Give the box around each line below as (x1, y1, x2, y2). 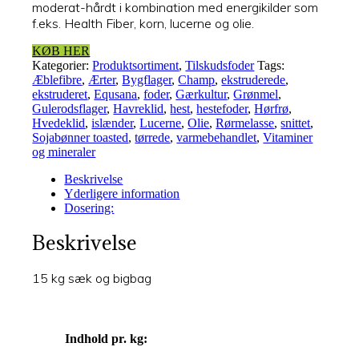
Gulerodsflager (32, 101, 107, 115)
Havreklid (113, 101, 164, 115)
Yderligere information (64, 186, 180, 200)
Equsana (94, 87, 138, 101)
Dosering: (64, 200, 115, 215)
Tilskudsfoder (185, 58, 255, 72)
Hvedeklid (32, 115, 86, 130)
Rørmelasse (216, 115, 275, 130)
